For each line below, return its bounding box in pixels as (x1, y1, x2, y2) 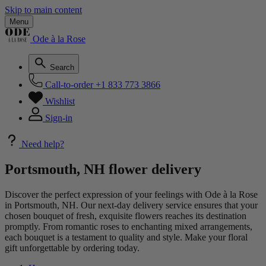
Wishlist (45, 96, 75, 106)
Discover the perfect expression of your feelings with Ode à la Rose (5, 189, 258, 199)
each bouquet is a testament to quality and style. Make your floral (5, 232, 248, 242)
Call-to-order (45, 80, 93, 90)
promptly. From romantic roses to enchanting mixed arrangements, (5, 221, 252, 232)
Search (50, 63, 74, 72)
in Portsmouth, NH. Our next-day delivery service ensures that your (5, 199, 258, 210)
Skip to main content (5, 5, 82, 15)
